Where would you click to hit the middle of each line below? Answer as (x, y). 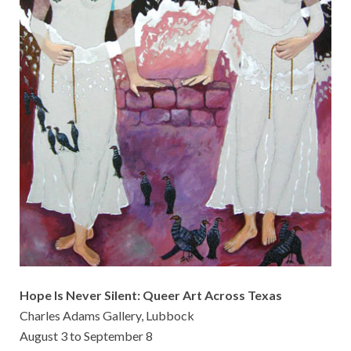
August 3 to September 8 (86, 336)
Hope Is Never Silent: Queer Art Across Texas (151, 295)
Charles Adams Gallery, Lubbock (107, 316)
